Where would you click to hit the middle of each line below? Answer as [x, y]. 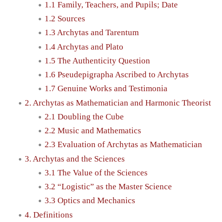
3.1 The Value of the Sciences [96, 172]
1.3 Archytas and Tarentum [92, 33]
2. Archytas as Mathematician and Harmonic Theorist [118, 103]
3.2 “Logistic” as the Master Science [108, 187]
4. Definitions [49, 215]
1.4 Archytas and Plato [84, 47]
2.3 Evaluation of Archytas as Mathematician [123, 145]
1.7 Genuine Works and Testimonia [106, 89]
